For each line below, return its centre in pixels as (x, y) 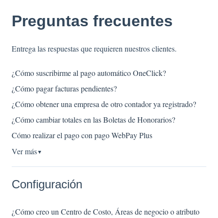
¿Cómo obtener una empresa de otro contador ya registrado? (104, 104)
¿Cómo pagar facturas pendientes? (64, 88)
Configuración (47, 184)
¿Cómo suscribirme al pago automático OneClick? (89, 73)
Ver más (24, 151)
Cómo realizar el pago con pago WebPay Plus (82, 135)
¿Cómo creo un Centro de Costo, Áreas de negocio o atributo (106, 212)
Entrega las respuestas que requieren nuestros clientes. (94, 49)
